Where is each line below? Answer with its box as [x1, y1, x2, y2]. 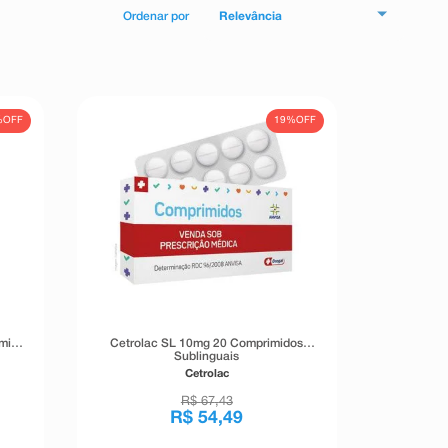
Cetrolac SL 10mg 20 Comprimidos [110, 338, 304, 350]
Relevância [218, 11, 282, 23]
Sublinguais [174, 351, 240, 363]
